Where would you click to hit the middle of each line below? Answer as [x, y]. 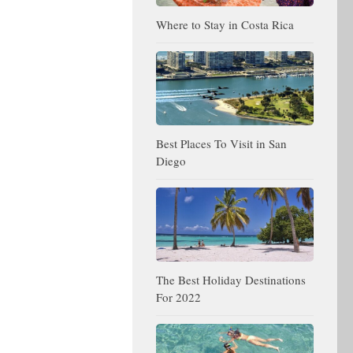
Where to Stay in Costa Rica [225, 24]
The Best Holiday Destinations [231, 279]
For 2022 [178, 297]
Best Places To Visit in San [221, 143]
